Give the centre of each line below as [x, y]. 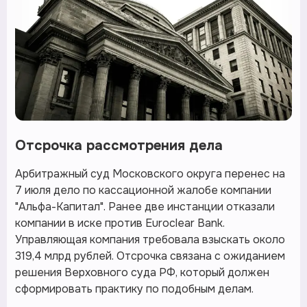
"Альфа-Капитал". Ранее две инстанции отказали [145, 207]
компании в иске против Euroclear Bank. [120, 223]
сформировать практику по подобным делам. [134, 289]
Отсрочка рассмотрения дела [119, 146]
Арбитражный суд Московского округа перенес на [150, 174]
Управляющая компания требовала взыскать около [150, 240]
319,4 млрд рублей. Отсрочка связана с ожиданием [150, 256]
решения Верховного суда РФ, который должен [142, 273]
